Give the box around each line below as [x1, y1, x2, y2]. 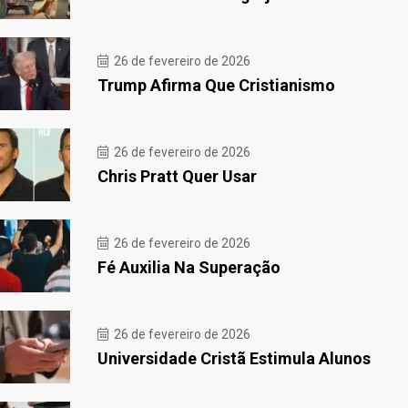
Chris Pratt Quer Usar [97, 166, 257, 186]
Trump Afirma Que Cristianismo [97, 75, 335, 95]
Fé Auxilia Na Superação [97, 257, 280, 277]
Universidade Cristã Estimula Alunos [97, 348, 371, 368]
